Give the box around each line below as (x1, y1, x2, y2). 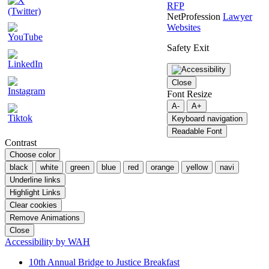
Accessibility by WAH (5, 237, 90, 247)
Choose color (10, 150, 55, 160)
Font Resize (167, 89, 212, 100)
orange (151, 163, 174, 172)
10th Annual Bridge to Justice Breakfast (29, 257, 180, 268)
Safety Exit (167, 43, 209, 53)
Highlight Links (10, 188, 61, 198)
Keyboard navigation (172, 114, 243, 124)
